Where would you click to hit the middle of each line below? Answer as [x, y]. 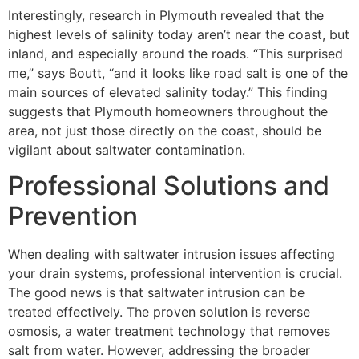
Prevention [73, 216]
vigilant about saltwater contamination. [127, 149]
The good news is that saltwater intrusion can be [156, 293]
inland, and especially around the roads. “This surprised [175, 53]
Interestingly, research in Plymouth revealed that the [166, 15]
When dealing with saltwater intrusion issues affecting [171, 254]
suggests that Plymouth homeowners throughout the [168, 111]
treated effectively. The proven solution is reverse [159, 312]
